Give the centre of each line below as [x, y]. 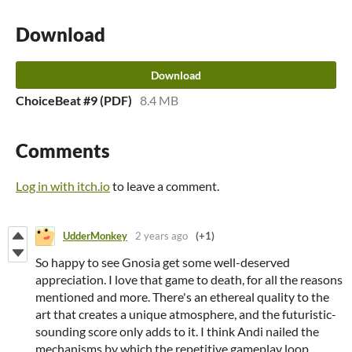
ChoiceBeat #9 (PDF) [74, 100]
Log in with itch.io [63, 185]
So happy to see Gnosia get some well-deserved [163, 262]
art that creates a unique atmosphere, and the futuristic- [186, 313]
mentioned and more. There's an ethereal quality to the [182, 296]
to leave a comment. [165, 185]
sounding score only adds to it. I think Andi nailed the [177, 331]
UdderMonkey [95, 236]
